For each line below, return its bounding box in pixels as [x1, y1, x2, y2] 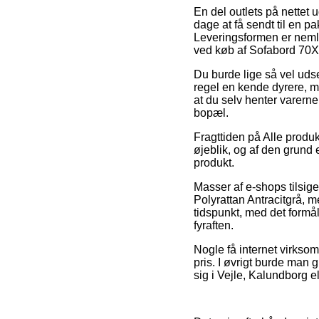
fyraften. [194, 219, 234, 231]
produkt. [194, 156, 234, 169]
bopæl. [194, 106, 229, 119]
